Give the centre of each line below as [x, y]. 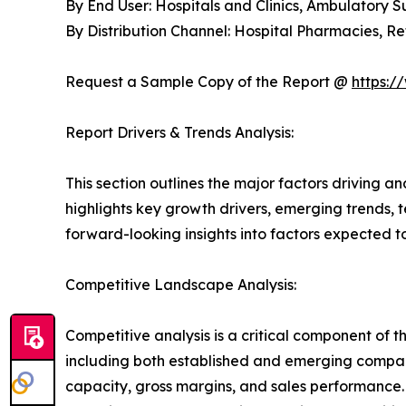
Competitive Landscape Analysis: [181, 285]
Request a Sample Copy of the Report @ [208, 82]
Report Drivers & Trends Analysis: [179, 133]
